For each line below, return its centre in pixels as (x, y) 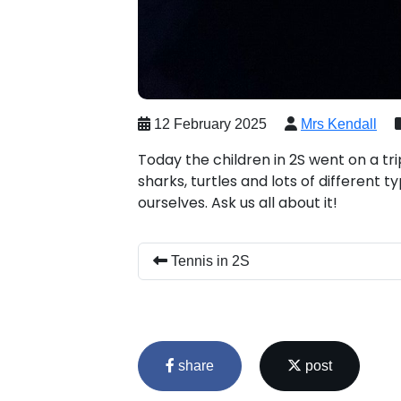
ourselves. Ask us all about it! (239, 202)
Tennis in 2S (209, 260)
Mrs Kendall (339, 124)
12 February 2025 (209, 124)
